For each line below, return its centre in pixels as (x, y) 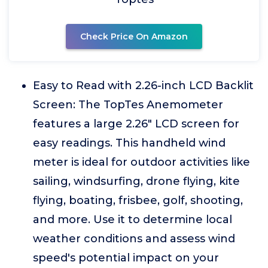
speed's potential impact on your (126, 258)
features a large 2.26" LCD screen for (136, 124)
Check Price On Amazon (134, 36)
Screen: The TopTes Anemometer (128, 105)
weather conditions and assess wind (134, 239)
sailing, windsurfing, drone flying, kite (136, 181)
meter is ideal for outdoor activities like (141, 162)
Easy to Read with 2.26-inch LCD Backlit (143, 86)
